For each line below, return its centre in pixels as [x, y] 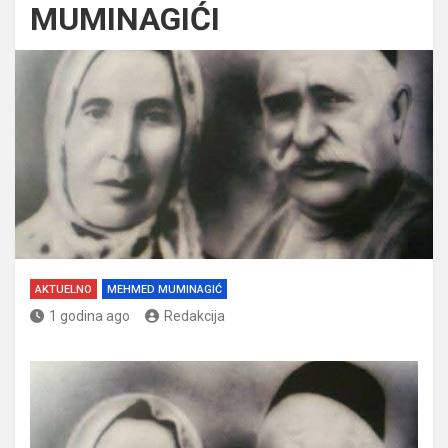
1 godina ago [89, 315]
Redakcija [194, 315]
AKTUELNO [63, 289]
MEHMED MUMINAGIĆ [164, 289]
